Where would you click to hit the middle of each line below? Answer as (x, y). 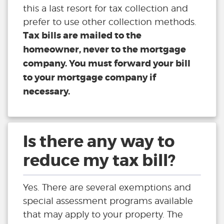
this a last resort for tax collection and (105, 8)
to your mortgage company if (89, 78)
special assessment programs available (108, 201)
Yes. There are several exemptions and (107, 187)
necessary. (46, 92)
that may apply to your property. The (103, 214)
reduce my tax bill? (99, 161)
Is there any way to (99, 142)
